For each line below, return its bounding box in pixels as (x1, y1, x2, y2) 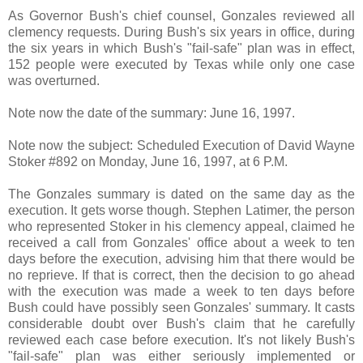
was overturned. (8, 73, 100, 88)
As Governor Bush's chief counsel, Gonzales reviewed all (8, 8, 355, 23)
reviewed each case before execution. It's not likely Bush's (8, 332, 355, 347)
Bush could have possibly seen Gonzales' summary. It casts (8, 300, 355, 314)
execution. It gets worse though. (8, 203, 194, 217)
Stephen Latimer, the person (193, 203, 355, 217)
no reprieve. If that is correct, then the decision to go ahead (8, 267, 355, 282)
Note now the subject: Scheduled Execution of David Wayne (8, 138, 355, 152)
